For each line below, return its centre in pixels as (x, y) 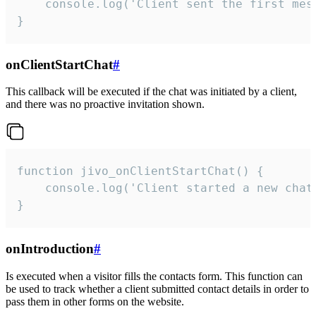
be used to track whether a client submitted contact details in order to (157, 288)
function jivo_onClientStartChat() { (140, 171)
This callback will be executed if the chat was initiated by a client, (151, 92)
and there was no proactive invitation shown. (105, 104)
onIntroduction (50, 249)
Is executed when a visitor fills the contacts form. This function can (154, 276)
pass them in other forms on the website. (95, 301)
